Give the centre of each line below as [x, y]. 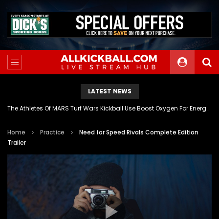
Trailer [17, 142]
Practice [52, 132]
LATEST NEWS [109, 91]
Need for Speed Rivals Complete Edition [139, 132]
